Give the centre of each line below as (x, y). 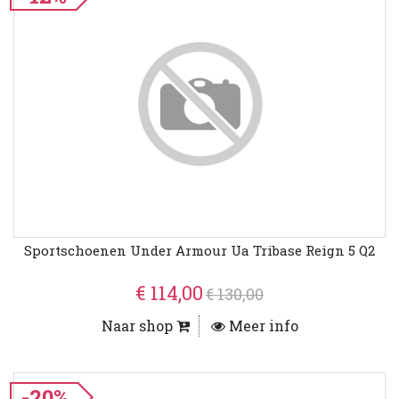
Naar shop (138, 326)
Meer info (261, 326)
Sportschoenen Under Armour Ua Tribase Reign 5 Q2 (199, 251)
